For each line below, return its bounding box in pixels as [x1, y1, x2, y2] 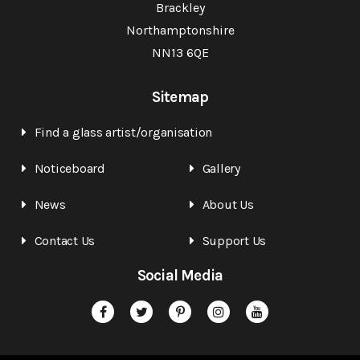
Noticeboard [34, 161, 105, 177]
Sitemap [151, 88, 209, 107]
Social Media [137, 267, 223, 285]
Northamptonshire [125, 22, 235, 39]
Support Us [202, 233, 267, 249]
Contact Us [34, 233, 96, 249]
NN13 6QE [151, 45, 209, 61]
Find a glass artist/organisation [34, 125, 213, 141]
